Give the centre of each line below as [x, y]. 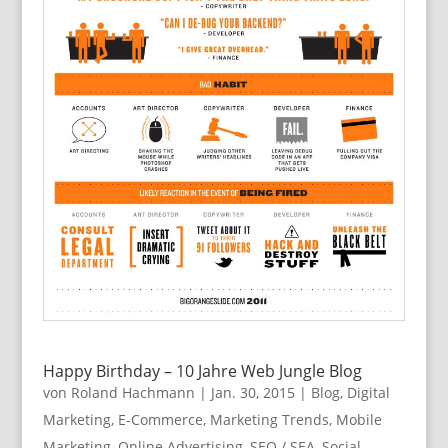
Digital [368, 393]
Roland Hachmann [132, 393]
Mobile [358, 420]
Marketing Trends [269, 420]
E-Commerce [160, 420]
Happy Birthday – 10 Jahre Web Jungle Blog [202, 371]
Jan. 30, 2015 [252, 393]
